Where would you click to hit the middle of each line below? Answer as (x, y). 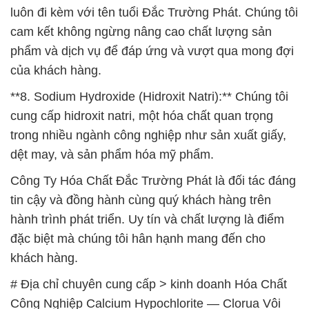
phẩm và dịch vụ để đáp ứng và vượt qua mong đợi (152, 51)
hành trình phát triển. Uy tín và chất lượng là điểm (147, 220)
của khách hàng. (56, 71)
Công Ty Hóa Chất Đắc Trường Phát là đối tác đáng (153, 181)
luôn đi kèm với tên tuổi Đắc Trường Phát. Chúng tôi (154, 13)
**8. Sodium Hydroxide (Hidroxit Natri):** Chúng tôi (149, 97)
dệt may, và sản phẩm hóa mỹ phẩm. (112, 155)
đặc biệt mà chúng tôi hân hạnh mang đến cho (138, 239)
